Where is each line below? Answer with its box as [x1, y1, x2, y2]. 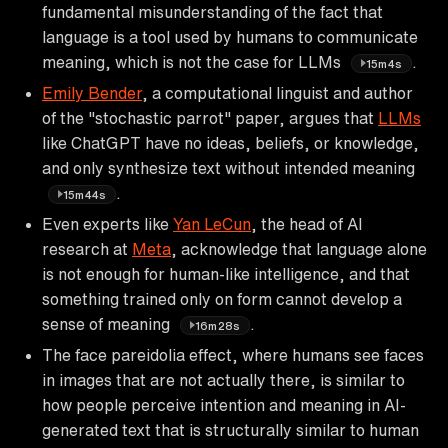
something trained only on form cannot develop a [42, 290, 402, 307]
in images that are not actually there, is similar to [42, 371, 405, 388]
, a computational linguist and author [142, 84, 413, 101]
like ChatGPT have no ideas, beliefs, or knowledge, [42, 134, 419, 151]
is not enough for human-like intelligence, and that [42, 265, 410, 282]
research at [42, 240, 132, 257]
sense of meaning [42, 315, 174, 332]
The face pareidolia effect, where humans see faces [42, 346, 424, 363]
